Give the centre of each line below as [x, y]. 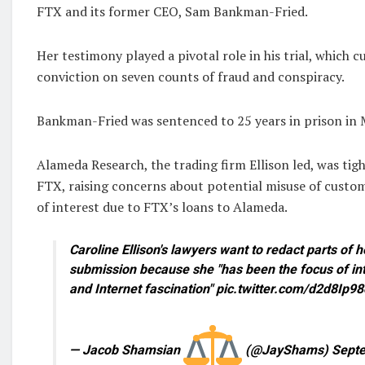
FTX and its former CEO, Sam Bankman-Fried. [172, 11]
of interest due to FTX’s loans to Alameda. [162, 207]
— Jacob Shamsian [126, 350]
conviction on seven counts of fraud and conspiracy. [191, 77]
